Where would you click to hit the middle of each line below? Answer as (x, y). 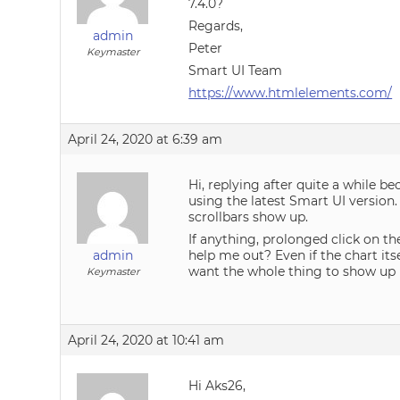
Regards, (216, 26)
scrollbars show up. (249, 217)
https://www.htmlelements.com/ (291, 93)
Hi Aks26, (217, 386)
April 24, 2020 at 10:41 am (146, 340)
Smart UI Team (236, 71)
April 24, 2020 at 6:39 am (146, 139)
